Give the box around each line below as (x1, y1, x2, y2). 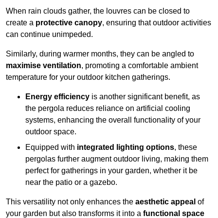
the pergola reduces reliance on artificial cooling (25, 104, 190, 113)
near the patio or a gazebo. (25, 178, 117, 187)
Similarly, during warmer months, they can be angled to (6, 50, 194, 58)
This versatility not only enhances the (6, 198, 135, 206)
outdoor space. (25, 127, 76, 136)
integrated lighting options (77, 143, 174, 152)
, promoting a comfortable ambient (81, 61, 198, 70)
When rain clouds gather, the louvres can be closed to (6, 7, 190, 16)
